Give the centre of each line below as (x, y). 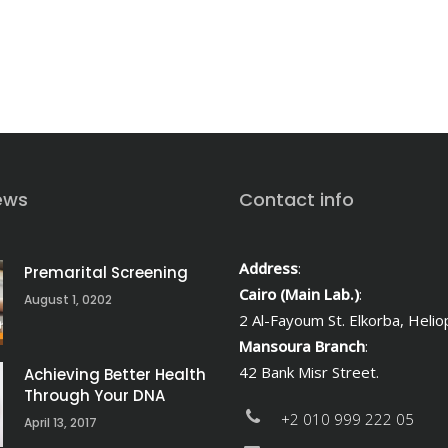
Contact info (296, 199)
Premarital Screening (106, 272)
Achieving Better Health (115, 374)
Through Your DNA (94, 395)
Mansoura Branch (302, 345)
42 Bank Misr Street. (309, 371)
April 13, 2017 (60, 422)
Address (268, 267)
